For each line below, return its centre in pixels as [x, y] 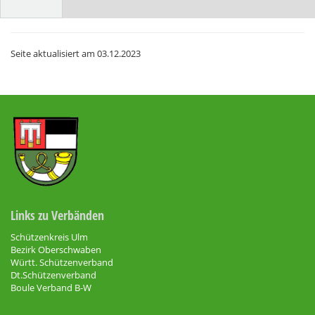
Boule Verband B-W [51, 288]
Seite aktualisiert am [54, 53]
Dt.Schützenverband [53, 275]
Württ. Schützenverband [62, 263]
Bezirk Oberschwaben [56, 250]
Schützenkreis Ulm [49, 237]
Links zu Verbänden [57, 216]
